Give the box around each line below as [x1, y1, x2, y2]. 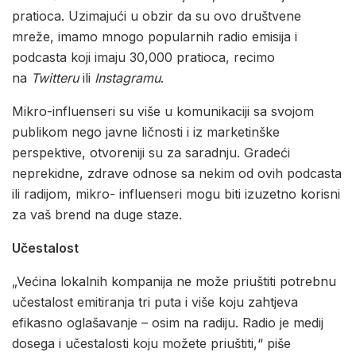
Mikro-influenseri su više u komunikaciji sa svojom [12, 103, 314, 120]
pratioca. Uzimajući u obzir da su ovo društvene [12, 8, 301, 25]
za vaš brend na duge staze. [12, 207, 182, 223]
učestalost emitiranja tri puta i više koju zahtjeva [12, 294, 298, 311]
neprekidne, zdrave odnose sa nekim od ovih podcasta [12, 165, 342, 182]
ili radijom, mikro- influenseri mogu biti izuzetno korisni [12, 186, 340, 203]
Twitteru [31, 70, 79, 87]
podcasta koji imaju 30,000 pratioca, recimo [12, 49, 275, 66]
